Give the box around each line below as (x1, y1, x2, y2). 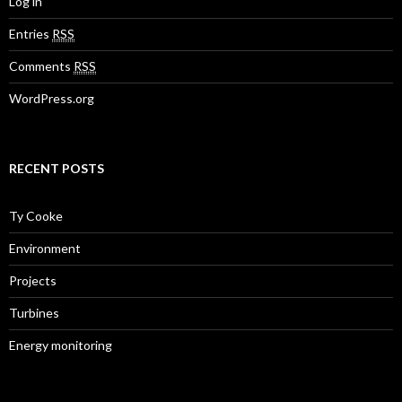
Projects (9, 273, 57, 289)
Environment (9, 240, 81, 257)
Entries (9, 26, 52, 42)
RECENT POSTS (9, 161, 104, 177)
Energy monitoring (9, 337, 112, 354)
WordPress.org (9, 91, 94, 107)
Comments (9, 58, 74, 74)
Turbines (9, 305, 59, 321)
